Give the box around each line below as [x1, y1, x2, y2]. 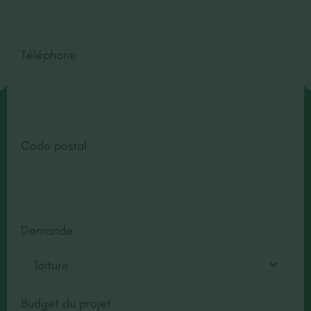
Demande [20, 222, 73, 238]
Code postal [20, 137, 87, 153]
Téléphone [20, 47, 76, 62]
